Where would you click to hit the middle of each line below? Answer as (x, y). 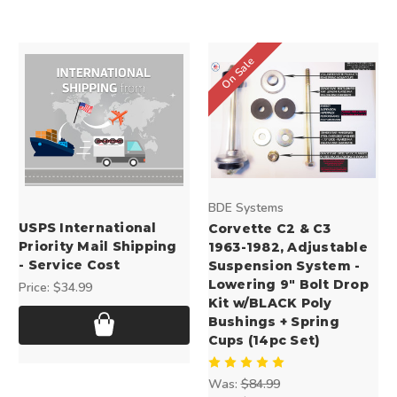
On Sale (238, 73)
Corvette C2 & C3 (269, 228)
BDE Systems (245, 207)
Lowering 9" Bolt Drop (288, 284)
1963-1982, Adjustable (288, 247)
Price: (36, 287)
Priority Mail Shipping (98, 246)
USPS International (88, 227)
